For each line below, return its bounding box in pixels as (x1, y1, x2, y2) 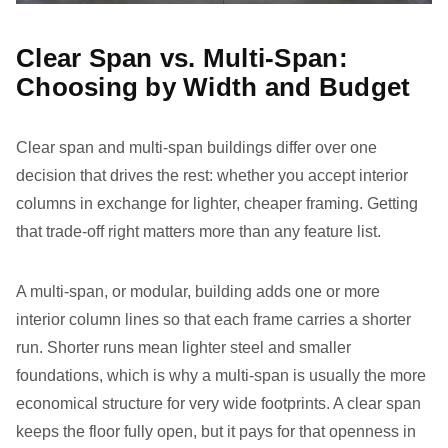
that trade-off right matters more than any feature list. (16, 223, 381, 240)
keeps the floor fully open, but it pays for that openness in (16, 423, 416, 440)
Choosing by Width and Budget (16, 72, 411, 102)
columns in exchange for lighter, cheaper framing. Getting (16, 195, 418, 212)
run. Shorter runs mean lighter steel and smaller (16, 339, 351, 356)
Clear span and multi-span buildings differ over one (16, 139, 377, 156)
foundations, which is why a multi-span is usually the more (16, 367, 426, 384)
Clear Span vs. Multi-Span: (16, 43, 348, 73)
